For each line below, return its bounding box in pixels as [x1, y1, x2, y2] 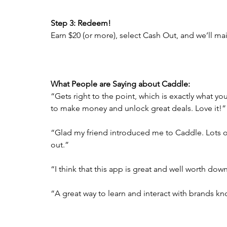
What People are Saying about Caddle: [51, 79, 192, 89]
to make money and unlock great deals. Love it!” [51, 103, 226, 113]
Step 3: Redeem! [51, 18, 111, 28]
